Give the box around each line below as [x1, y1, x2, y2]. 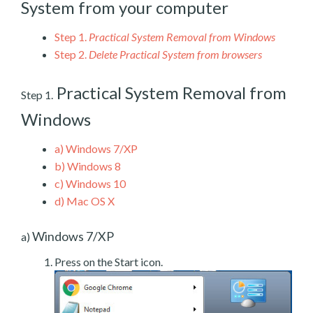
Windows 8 [65, 159, 121, 173]
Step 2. [54, 47, 87, 61]
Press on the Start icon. [54, 254, 163, 268]
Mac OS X [64, 194, 115, 208]
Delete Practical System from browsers [89, 47, 262, 61]
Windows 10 [64, 176, 126, 190]
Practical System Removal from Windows [89, 29, 275, 43]
